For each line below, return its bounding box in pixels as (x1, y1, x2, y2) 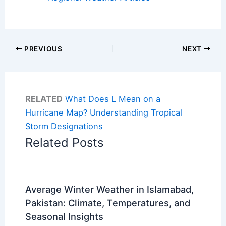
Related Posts (25, 135, 103, 150)
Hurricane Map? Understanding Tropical (25, 107, 182, 118)
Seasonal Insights (25, 211, 103, 222)
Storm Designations (25, 121, 103, 132)
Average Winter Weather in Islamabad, (25, 184, 194, 195)
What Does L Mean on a (65, 94, 160, 104)
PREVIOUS (22, 44, 63, 53)
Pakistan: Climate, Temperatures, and (25, 197, 190, 209)
